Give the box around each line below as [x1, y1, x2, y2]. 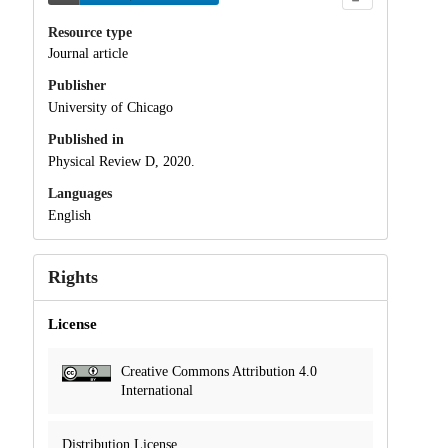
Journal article [47, 46, 128, 62]
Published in [47, 132, 124, 148]
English [47, 207, 91, 223]
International [120, 382, 193, 398]
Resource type [47, 24, 132, 40]
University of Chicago [47, 100, 173, 116]
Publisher [47, 78, 106, 94]
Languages [47, 185, 112, 201]
